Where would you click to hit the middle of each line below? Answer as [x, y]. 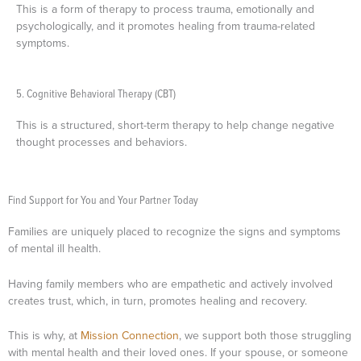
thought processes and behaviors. [103, 141]
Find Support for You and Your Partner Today [103, 200]
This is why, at [44, 335]
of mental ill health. [54, 249]
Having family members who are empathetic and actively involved [170, 283]
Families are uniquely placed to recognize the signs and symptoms [174, 232]
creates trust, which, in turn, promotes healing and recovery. [159, 300]
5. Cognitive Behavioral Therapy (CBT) [96, 93]
